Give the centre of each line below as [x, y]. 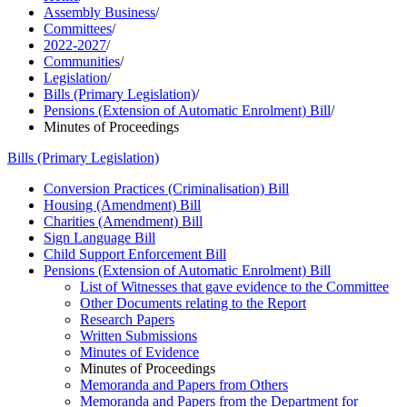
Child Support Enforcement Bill [135, 254]
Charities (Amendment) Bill [123, 221]
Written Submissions [139, 336]
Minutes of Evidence [139, 352]
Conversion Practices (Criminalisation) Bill [166, 189]
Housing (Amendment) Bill [122, 205]
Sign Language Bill [99, 238]
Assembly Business [99, 12]
